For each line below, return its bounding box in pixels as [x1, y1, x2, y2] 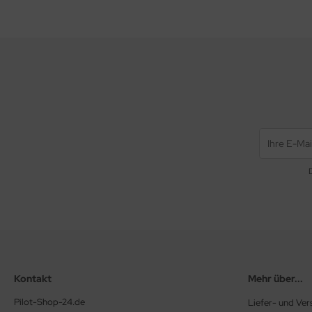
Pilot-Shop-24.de [14, 296, 85, 309]
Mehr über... [248, 272, 303, 286]
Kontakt [14, 272, 52, 286]
